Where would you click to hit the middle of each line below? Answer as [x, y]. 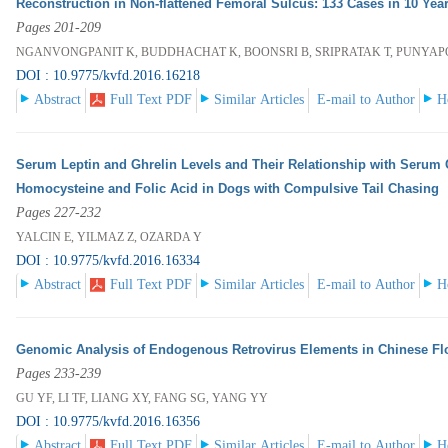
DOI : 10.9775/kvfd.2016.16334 [108, 261]
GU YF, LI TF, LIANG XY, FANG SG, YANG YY [142, 398]
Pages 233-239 [59, 374]
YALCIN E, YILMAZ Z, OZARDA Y [109, 237]
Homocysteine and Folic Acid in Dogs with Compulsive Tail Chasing [228, 189]
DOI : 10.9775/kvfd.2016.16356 [108, 422]
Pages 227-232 [59, 213]
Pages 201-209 [59, 28]
